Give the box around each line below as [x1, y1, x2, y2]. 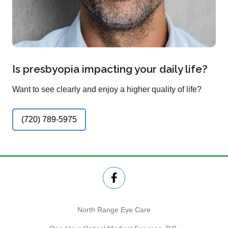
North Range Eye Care [77, 205, 151, 214]
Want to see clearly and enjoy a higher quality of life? [12, 84, 202, 94]
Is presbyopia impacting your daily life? [12, 62, 208, 75]
